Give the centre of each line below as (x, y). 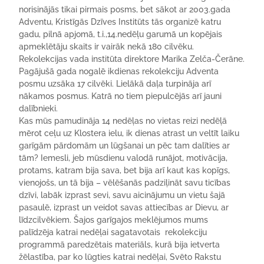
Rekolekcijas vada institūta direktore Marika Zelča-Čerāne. (132, 59)
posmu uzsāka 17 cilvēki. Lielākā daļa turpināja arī (115, 84)
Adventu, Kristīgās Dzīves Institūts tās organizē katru (120, 22)
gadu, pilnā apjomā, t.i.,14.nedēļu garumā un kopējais (121, 34)
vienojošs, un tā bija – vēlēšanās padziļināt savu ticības (125, 183)
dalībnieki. (39, 108)
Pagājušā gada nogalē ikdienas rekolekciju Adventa (119, 71)
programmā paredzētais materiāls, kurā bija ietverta (120, 245)
